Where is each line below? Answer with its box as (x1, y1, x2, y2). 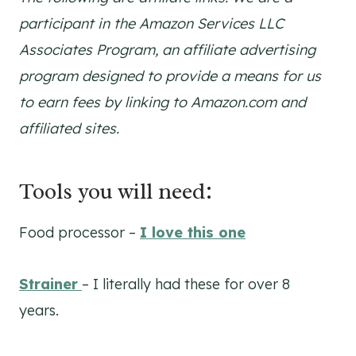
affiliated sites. (19, 118, 119, 137)
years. (19, 300, 63, 319)
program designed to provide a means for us (19, 66, 321, 85)
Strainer (19, 274, 78, 293)
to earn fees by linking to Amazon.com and (19, 92, 306, 111)
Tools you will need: (19, 176, 212, 205)
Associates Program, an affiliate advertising (19, 40, 315, 59)
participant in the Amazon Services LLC (19, 14, 284, 33)
